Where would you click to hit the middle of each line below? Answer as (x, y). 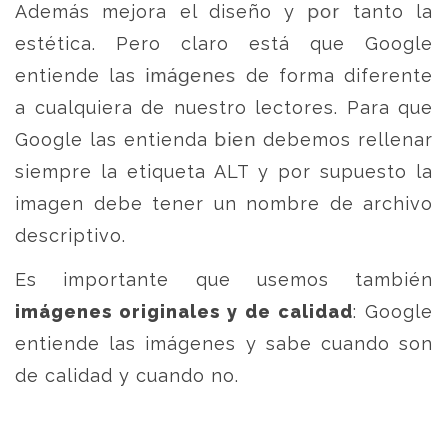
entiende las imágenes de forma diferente (224, 75)
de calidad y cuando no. (127, 375)
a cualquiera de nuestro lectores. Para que (224, 107)
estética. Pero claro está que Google (224, 43)
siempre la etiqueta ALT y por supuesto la (224, 171)
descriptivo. (70, 235)
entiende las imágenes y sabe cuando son (224, 343)
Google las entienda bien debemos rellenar (224, 139)
